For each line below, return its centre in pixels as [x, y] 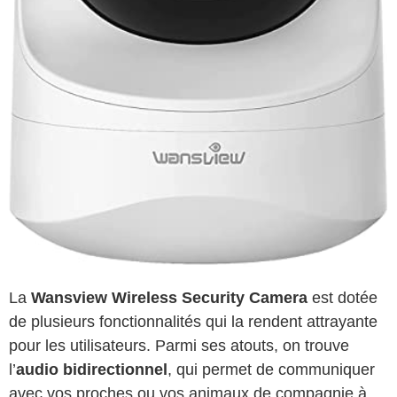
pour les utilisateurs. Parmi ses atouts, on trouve [179, 346]
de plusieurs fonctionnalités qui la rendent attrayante [193, 322]
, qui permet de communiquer [271, 370]
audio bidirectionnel [92, 370]
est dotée [343, 298]
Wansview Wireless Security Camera [169, 298]
